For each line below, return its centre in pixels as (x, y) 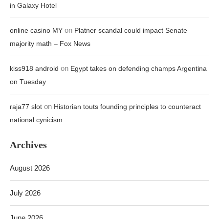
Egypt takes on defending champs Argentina (139, 68)
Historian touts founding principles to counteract (127, 107)
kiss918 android (34, 68)
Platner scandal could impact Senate (131, 30)
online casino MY (36, 30)
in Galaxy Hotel (33, 5)
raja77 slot (26, 107)
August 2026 (30, 168)
